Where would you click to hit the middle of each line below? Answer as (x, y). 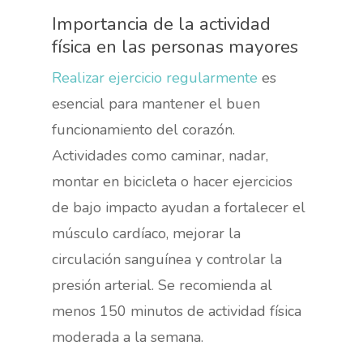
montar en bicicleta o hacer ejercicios (173, 181)
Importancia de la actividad (162, 23)
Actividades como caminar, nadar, (160, 155)
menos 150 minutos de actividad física (177, 311)
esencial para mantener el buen (156, 103)
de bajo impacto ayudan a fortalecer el (179, 207)
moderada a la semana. (128, 337)
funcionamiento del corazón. (144, 129)
